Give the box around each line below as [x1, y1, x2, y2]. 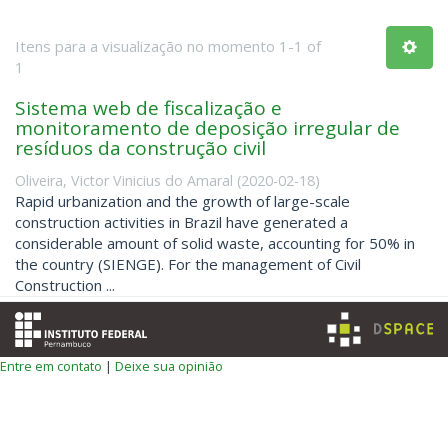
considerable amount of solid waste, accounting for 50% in [15, 232, 415, 253]
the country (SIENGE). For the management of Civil [15, 253, 361, 274]
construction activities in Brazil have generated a [15, 211, 348, 232]
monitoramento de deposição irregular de [15, 115, 400, 142]
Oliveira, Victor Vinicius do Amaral [15, 170, 233, 190]
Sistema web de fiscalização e [15, 95, 282, 122]
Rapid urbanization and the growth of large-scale [15, 190, 350, 211]
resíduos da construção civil [15, 135, 266, 162]
